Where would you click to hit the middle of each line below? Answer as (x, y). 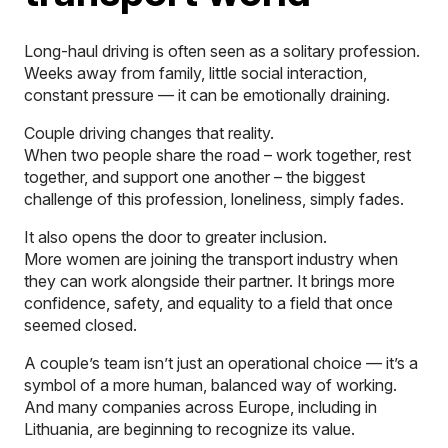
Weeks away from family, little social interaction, (195, 72)
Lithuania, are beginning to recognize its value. (189, 428)
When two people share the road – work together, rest (217, 154)
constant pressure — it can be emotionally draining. (207, 94)
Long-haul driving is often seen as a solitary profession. (222, 50)
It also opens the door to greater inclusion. (175, 236)
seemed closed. (80, 324)
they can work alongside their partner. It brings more (209, 280)
